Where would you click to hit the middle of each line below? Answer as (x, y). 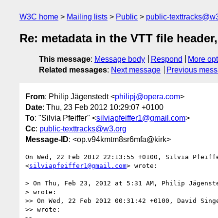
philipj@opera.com (147, 96)
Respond (166, 59)
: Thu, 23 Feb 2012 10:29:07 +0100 (103, 107)
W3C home (39, 17)
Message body (120, 59)
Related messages (73, 70)
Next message (136, 70)
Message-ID (47, 139)
